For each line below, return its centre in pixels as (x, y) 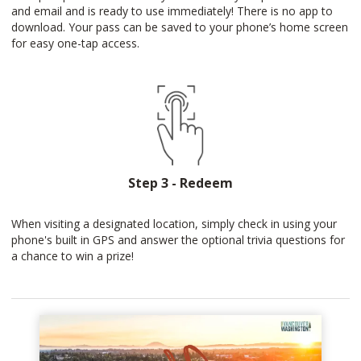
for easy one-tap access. (75, 43)
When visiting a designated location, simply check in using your (174, 224)
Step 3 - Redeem (180, 183)
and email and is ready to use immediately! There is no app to (172, 11)
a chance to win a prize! (73, 256)
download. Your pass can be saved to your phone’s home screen (180, 27)
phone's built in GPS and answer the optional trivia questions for (178, 240)
